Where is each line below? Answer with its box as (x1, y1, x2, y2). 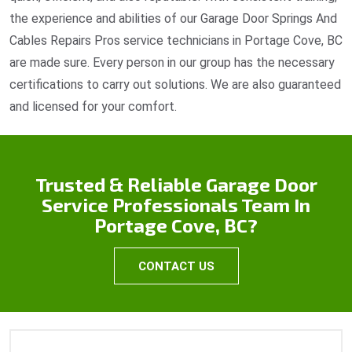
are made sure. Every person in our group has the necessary (9, 54, 335, 70)
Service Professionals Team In (42, 192, 310, 216)
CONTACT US (137, 258, 214, 273)
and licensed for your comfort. (9, 98, 177, 114)
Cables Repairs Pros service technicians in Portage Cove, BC (9, 32, 343, 48)
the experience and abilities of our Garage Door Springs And (9, 10, 337, 26)
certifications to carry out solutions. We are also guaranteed (9, 76, 341, 92)
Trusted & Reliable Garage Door (35, 172, 317, 196)
